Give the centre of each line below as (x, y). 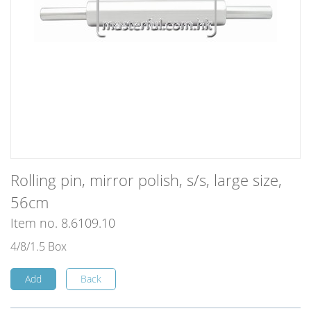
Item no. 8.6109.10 (63, 223)
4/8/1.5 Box (39, 246)
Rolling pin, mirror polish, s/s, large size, (146, 180)
